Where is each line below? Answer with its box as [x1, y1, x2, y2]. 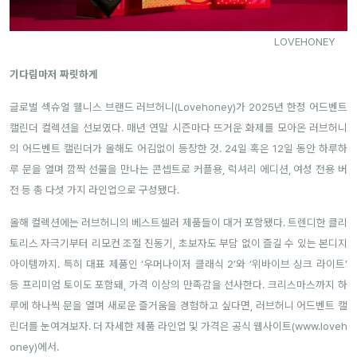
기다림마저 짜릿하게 [10, 68, 98, 80]
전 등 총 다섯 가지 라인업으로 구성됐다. [10, 183, 179, 196]
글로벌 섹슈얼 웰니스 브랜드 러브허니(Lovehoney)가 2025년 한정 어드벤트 [10, 100, 347, 113]
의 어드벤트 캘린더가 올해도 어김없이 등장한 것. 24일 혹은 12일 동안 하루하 [10, 142, 347, 155]
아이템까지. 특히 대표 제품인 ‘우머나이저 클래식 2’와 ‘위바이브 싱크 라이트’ [10, 257, 347, 270]
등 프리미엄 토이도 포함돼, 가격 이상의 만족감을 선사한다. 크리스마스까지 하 [10, 278, 347, 291]
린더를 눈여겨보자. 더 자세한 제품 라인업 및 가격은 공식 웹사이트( [10, 320, 295, 332]
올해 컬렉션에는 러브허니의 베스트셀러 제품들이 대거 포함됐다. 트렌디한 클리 [10, 216, 347, 229]
